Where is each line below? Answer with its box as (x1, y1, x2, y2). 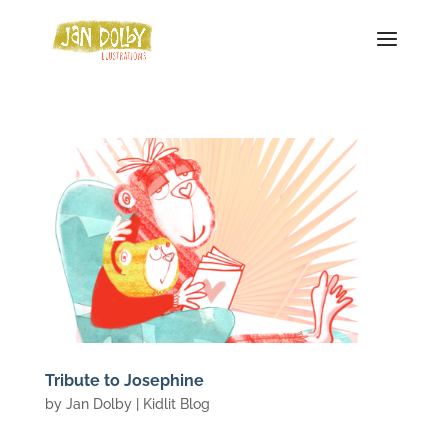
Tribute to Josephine (44, 370, 204, 390)
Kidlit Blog (142, 395, 210, 412)
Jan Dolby (65, 395, 132, 412)
